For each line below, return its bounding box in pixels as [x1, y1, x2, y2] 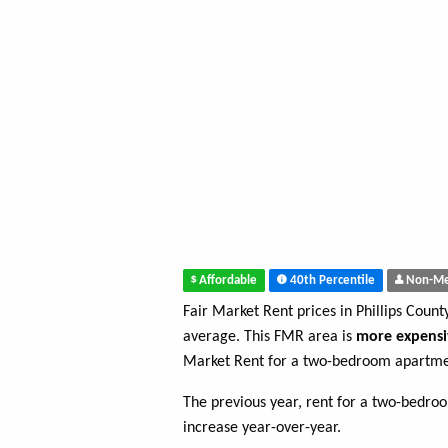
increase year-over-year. [183, 420, 341, 437]
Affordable [196, 274, 257, 287]
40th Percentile [287, 274, 375, 287]
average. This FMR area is [183, 329, 356, 346]
